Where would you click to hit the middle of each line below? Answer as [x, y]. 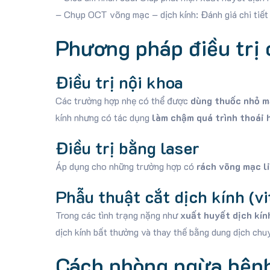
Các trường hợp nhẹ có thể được [123, 100]
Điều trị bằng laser [127, 148]
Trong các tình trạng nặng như [118, 215]
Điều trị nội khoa [119, 82]
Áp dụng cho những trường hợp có [126, 166]
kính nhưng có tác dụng [103, 117]
